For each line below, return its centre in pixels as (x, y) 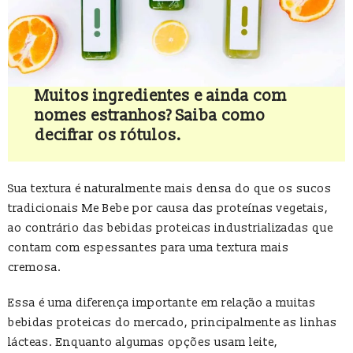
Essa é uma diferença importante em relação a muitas (162, 303)
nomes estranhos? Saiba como (150, 116)
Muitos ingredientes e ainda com (161, 97)
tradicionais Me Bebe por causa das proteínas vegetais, (168, 209)
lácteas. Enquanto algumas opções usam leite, (143, 343)
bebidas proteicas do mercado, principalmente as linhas (173, 323)
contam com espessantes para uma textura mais (149, 248)
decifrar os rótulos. (108, 136)
